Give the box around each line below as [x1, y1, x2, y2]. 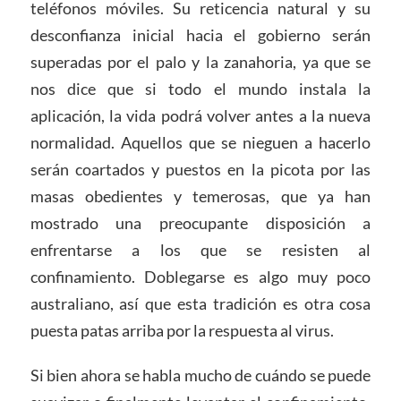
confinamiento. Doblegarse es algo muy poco [30, 266, 371, 286]
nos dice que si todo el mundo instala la [30, 78, 371, 98]
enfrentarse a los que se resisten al [30, 239, 371, 260]
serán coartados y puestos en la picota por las [30, 158, 371, 179]
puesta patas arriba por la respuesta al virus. [30, 320, 334, 340]
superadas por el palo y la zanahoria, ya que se [30, 51, 371, 72]
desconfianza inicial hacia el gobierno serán [30, 24, 371, 45]
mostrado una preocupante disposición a [30, 212, 371, 233]
